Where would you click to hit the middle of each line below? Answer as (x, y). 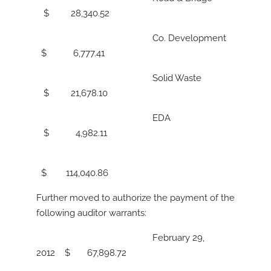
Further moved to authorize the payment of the (135, 198)
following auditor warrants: (91, 213)
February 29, (120, 238)
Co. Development (134, 38)
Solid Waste (131, 78)
